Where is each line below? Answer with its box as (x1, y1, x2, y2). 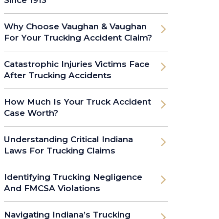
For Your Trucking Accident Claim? (4, 32, 152, 43)
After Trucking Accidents (4, 70, 111, 80)
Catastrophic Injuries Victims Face (4, 59, 150, 69)
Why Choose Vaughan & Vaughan (4, 21, 147, 31)
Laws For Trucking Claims (4, 145, 115, 155)
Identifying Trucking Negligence (4, 172, 142, 182)
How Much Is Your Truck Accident (4, 96, 151, 107)
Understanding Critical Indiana (4, 134, 133, 144)
